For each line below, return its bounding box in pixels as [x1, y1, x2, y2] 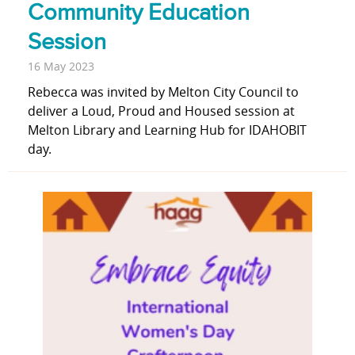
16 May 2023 [28, 59, 94, 74]
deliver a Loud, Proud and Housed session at [28, 102, 295, 120]
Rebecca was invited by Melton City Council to [28, 83, 299, 101]
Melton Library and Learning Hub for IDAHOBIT [28, 121, 307, 139]
